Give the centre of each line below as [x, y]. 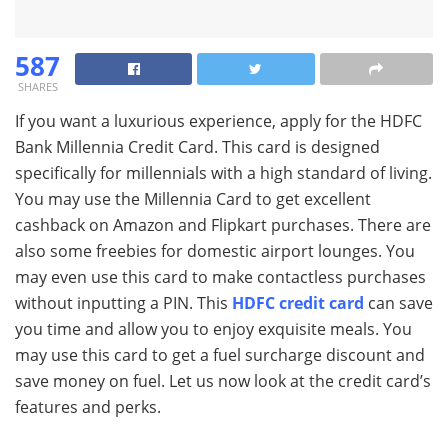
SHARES [37, 86]
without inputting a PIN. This [123, 302]
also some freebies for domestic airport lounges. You [215, 250]
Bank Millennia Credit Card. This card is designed [197, 146]
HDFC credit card [298, 302]
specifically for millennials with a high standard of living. [223, 172]
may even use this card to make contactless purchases [220, 276]
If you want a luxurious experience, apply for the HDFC [218, 120]
